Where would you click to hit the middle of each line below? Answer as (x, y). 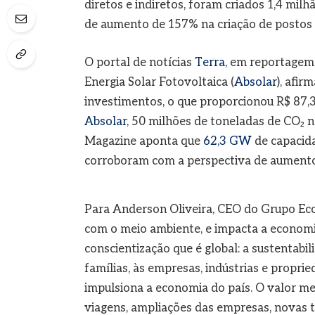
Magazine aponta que (143, 141)
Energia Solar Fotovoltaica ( (159, 82)
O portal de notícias (139, 62)
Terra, (211, 62)
